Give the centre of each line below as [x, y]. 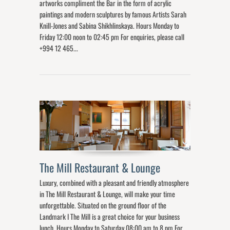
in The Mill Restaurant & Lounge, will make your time [108, 194]
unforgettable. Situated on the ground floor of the [103, 205]
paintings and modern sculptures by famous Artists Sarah [113, 14]
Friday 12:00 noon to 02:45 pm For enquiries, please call [112, 36]
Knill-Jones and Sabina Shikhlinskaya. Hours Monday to [110, 25]
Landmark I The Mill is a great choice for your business [110, 216]
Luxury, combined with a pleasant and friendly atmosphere [114, 182]
